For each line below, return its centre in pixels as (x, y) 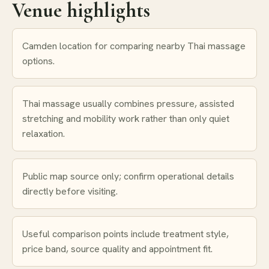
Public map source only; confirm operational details (128, 176)
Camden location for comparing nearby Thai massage (134, 46)
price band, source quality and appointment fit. (117, 249)
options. (38, 61)
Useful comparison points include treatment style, (125, 234)
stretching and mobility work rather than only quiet (126, 118)
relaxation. (44, 133)
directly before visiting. (70, 191)
